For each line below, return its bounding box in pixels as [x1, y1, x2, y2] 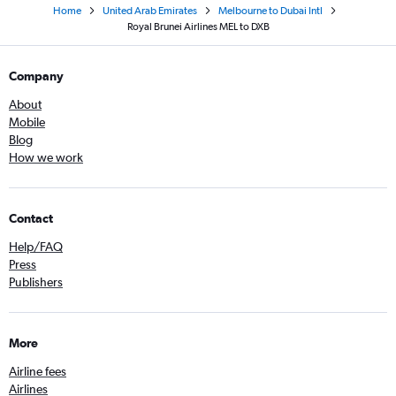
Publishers [9, 275, 63, 289]
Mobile [9, 115, 45, 129]
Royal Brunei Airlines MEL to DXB [126, 20, 270, 33]
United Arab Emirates [102, 4, 197, 17]
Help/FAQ [9, 240, 63, 254]
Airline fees [9, 364, 66, 378]
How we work [9, 150, 83, 164]
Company [9, 69, 64, 83]
